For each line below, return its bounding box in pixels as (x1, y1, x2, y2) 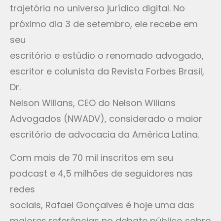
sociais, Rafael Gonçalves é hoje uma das (10, 198, 194, 211)
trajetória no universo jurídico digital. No (10, 2, 185, 15)
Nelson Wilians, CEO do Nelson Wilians (10, 97, 176, 110)
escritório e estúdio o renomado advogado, (10, 49, 204, 62)
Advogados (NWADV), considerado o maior (10, 112, 202, 125)
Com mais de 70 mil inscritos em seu (10, 151, 173, 164)
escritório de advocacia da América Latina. (10, 128, 199, 141)
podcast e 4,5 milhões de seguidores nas (10, 167, 193, 180)
